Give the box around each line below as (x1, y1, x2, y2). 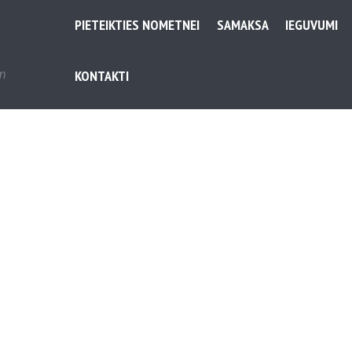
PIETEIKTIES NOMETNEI (75, 16, 200, 35)
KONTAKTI (75, 67, 130, 86)
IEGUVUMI (285, 16, 339, 35)
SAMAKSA (216, 16, 269, 35)
